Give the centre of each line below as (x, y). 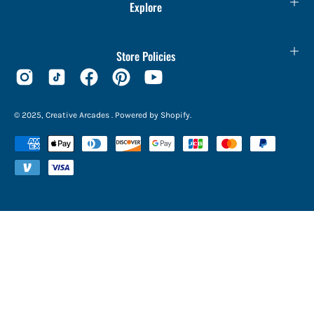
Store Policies (146, 56)
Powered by (138, 115)
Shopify (175, 115)
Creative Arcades (78, 115)
